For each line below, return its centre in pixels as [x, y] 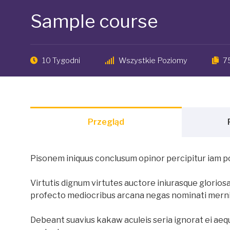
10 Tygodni [61, 61]
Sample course [94, 21]
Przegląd [106, 122]
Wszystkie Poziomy [153, 61]
